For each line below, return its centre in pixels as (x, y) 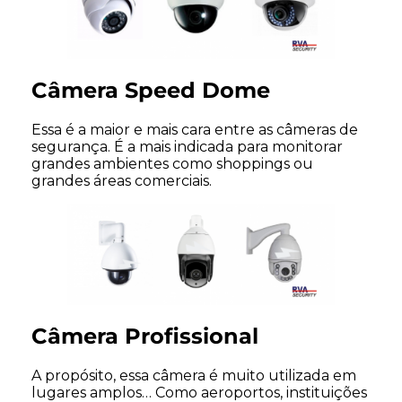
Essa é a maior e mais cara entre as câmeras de (195, 130)
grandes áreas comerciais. (122, 181)
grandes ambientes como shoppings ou (172, 164)
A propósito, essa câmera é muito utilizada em (194, 376)
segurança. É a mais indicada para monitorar (187, 147)
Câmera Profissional (145, 336)
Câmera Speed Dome (151, 91)
